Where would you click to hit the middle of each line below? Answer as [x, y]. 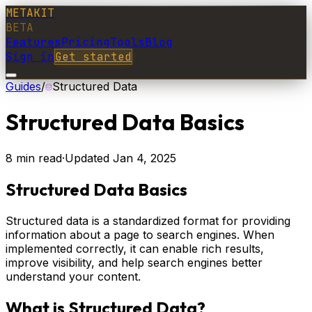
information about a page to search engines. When [140, 234]
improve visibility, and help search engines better [134, 262]
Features [33, 42]
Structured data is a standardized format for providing [148, 220]
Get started [93, 57]
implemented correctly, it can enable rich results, [135, 248]
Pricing [86, 42]
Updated [89, 158]
